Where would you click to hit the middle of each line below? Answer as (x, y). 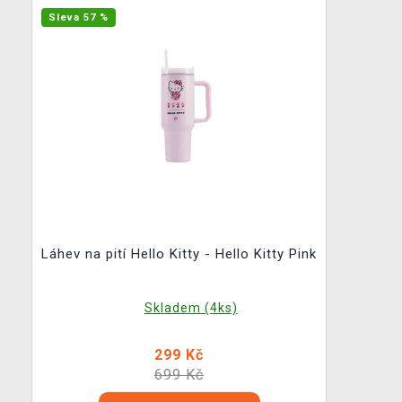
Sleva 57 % (79, 17)
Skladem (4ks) (191, 308)
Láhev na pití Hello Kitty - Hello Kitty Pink (179, 254)
